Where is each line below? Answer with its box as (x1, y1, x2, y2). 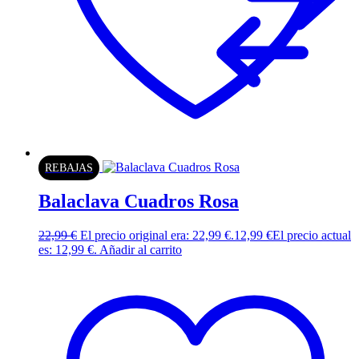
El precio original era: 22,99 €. (80, 228, 234, 242)
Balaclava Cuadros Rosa (38, 190, 239, 212)
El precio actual (272, 228, 351, 242)
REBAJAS (45, 161, 93, 174)
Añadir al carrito (99, 242, 182, 256)
